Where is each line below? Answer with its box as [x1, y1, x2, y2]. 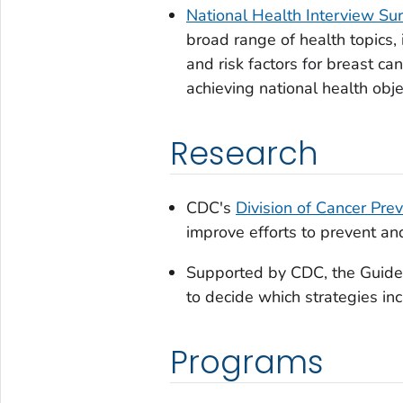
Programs [169, 339, 324, 384]
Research [169, 130, 318, 175]
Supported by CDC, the [185, 261, 360, 283]
